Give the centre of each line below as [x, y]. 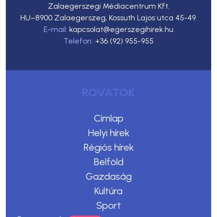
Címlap [108, 118]
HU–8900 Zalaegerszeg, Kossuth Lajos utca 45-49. [108, 17]
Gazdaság [108, 176]
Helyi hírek [108, 132]
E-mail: [56, 29]
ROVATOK [108, 92]
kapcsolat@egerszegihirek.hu [121, 29]
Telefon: [79, 41]
